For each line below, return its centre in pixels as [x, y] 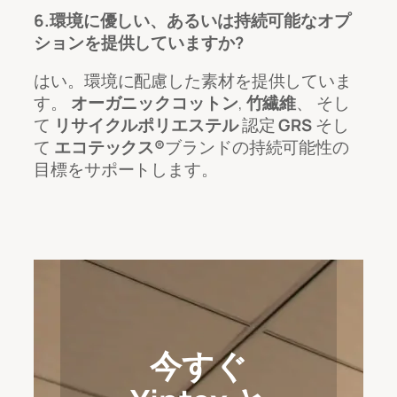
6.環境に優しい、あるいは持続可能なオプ [192, 20]
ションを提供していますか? [139, 42]
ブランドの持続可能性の [257, 148]
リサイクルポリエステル [146, 125]
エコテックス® [109, 148]
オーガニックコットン [154, 103]
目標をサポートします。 [126, 170]
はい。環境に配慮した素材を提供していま [193, 81]
